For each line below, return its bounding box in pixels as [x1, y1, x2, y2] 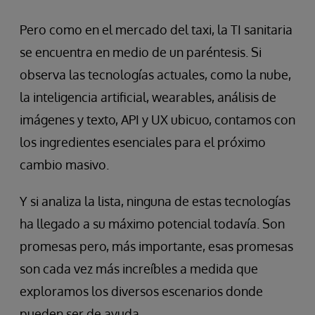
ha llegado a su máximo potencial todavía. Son [20, 216, 285, 232]
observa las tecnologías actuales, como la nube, [20, 67, 291, 83]
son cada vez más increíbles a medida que [20, 261, 258, 277]
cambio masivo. [20, 157, 109, 173]
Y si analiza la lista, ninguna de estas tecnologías [20, 193, 290, 210]
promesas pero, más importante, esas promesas [20, 238, 293, 255]
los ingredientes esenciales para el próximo [20, 134, 266, 150]
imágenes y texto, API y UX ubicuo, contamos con [20, 112, 295, 128]
